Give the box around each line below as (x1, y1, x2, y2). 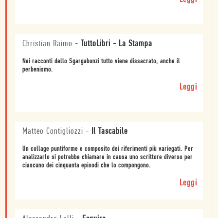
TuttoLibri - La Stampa (81, 39, 152, 49)
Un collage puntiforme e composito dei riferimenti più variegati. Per (22, 145, 193, 153)
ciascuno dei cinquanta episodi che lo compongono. (22, 162, 151, 170)
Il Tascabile (91, 127, 127, 137)
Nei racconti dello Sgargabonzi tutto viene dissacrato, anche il (22, 58, 180, 66)
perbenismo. (22, 66, 53, 74)
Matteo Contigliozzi (22, 127, 83, 137)
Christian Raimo (22, 39, 73, 49)
